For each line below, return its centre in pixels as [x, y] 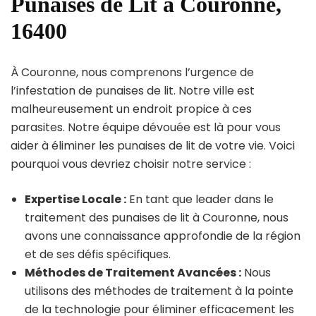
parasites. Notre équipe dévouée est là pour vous [146, 127]
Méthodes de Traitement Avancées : [133, 272]
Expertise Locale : [75, 199]
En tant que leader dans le [200, 199]
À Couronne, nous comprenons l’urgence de [132, 72]
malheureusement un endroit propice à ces [131, 109]
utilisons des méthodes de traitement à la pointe [159, 291]
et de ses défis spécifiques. [98, 254]
